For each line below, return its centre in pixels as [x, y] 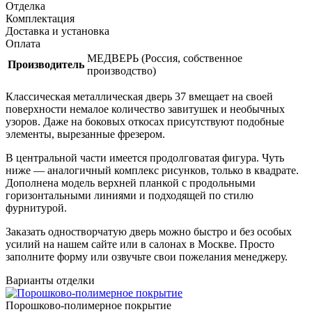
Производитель [46, 64]
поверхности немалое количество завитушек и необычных [145, 109]
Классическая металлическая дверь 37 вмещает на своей [139, 96]
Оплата [23, 43]
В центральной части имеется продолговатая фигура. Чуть [145, 157]
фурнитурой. [36, 208]
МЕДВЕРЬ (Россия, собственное [165, 58]
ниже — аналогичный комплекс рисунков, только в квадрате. [152, 170]
